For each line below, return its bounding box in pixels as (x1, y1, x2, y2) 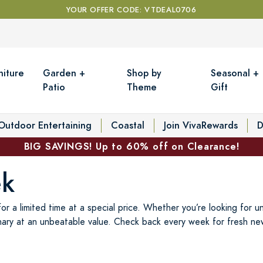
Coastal (111, 118, 144, 132)
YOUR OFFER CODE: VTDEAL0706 (66, 5, 197, 15)
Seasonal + (211, 66, 259, 80)
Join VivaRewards (164, 118, 238, 132)
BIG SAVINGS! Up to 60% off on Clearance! (23, 139, 240, 153)
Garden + (43, 66, 86, 80)
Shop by (127, 66, 162, 80)
